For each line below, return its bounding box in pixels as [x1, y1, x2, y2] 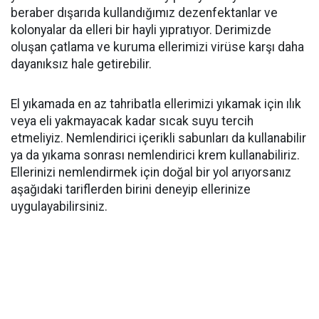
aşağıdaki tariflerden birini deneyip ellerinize [11, 182, 251, 197]
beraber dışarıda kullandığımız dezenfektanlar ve [11, 6, 278, 20]
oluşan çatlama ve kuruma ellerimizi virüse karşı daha [11, 40, 304, 54]
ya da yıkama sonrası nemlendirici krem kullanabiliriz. [11, 148, 300, 162]
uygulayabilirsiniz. [11, 199, 108, 214]
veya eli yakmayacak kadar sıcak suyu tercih [11, 114, 253, 128]
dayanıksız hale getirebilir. [11, 57, 152, 71]
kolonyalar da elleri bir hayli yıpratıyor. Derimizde [11, 23, 271, 37]
